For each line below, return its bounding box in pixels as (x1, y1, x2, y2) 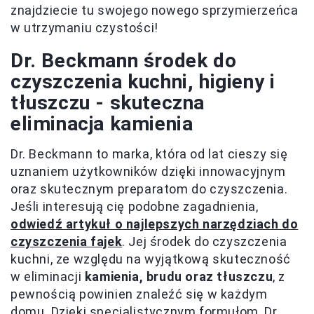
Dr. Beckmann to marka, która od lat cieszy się (11, 146, 288, 161)
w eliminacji (11, 268, 85, 284)
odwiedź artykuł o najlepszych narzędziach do (11, 216, 299, 231)
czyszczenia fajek (11, 233, 123, 249)
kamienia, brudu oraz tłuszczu (84, 268, 273, 284)
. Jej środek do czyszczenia (122, 233, 287, 249)
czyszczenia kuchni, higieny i (11, 69, 275, 93)
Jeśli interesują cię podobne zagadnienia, (11, 198, 259, 214)
